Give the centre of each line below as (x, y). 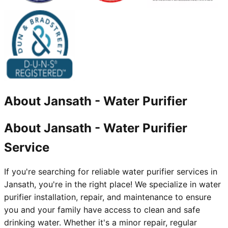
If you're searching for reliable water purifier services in (111, 172)
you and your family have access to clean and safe (102, 210)
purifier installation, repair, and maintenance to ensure (108, 197)
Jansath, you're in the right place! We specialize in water (112, 184)
